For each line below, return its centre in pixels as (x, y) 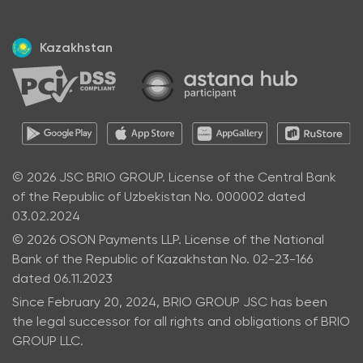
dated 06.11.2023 (62, 279)
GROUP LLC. (48, 341)
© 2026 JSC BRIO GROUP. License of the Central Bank (174, 177)
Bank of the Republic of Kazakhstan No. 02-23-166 (162, 259)
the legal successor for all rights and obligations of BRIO (181, 322)
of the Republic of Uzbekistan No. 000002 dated (159, 197)
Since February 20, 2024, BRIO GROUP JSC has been (170, 302)
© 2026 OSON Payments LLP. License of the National (168, 240)
